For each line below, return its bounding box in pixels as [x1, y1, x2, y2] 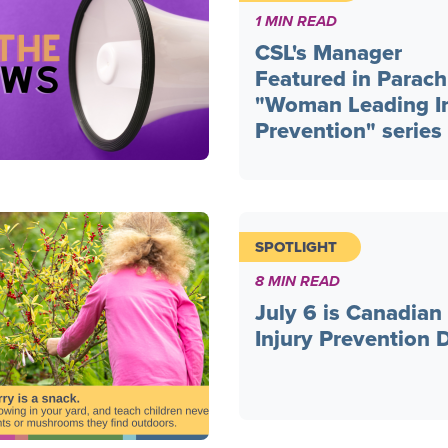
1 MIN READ [255, 9, 337, 32]
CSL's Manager [255, 35, 402, 69]
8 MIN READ [255, 269, 340, 292]
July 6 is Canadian [255, 295, 442, 329]
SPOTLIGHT [255, 235, 337, 258]
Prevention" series [255, 113, 442, 147]
